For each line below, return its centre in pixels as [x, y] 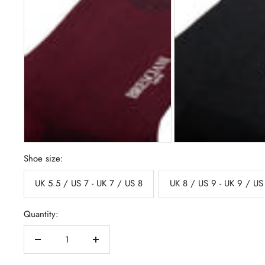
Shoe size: [43, 158]
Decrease [54, 245]
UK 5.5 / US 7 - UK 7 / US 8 [89, 183]
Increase [111, 245]
